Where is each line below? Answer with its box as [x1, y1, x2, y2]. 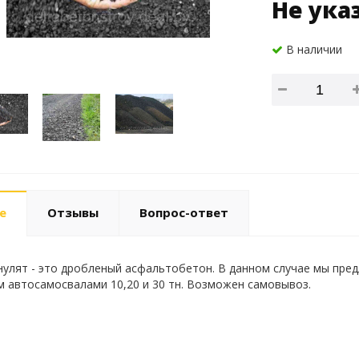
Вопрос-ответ [139, 204, 228, 220]
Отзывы [46, 204, 99, 220]
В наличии [282, 42, 342, 57]
